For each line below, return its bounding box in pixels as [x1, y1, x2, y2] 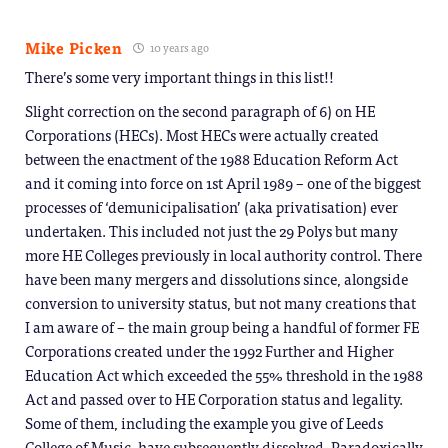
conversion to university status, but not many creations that [25, 289, 416, 315]
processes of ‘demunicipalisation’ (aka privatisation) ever [25, 193, 398, 219]
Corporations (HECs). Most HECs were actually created [25, 121, 379, 147]
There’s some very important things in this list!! [25, 63, 334, 89]
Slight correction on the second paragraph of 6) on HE [25, 97, 375, 123]
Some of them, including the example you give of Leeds [25, 409, 383, 435]
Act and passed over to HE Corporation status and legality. [25, 385, 403, 411]
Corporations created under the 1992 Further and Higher [25, 337, 394, 363]
